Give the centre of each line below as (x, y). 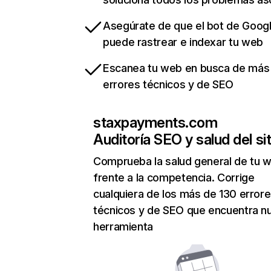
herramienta (123, 227)
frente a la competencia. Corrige (174, 178)
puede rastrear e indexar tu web (183, 42)
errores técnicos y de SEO (168, 85)
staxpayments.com (155, 123)
